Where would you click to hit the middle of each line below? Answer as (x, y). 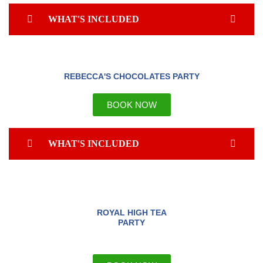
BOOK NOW (131, 105)
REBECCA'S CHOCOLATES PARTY (131, 77)
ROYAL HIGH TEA (131, 213)
